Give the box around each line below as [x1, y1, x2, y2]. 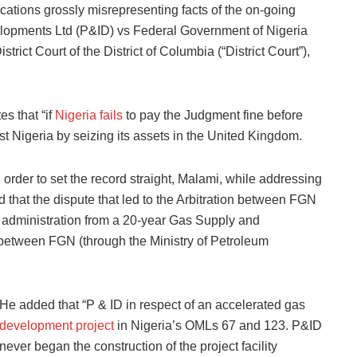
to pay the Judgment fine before [123, 108, 303, 122]
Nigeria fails [55, 108, 123, 122]
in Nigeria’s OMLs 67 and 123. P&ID [114, 318, 322, 332]
